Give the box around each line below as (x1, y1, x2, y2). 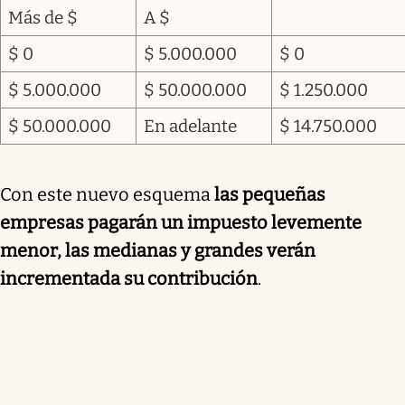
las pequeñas (214, 183, 325, 205)
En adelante (144, 115, 237, 137)
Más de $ (8, 6, 78, 28)
